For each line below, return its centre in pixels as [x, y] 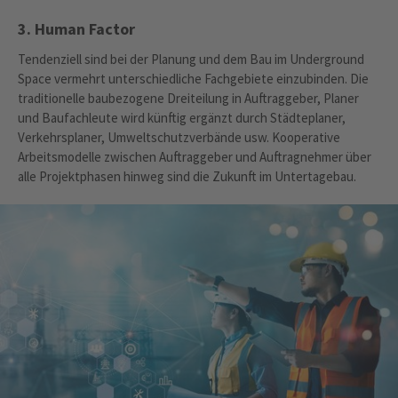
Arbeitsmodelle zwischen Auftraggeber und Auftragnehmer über [195, 157]
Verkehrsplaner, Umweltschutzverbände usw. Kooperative [179, 138]
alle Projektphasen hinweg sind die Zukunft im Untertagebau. [188, 177]
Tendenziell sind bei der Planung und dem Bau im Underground [191, 60]
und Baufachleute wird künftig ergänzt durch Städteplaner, [182, 118]
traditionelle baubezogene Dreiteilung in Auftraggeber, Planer [188, 99]
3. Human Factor [76, 29]
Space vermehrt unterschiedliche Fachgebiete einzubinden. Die [193, 79]
